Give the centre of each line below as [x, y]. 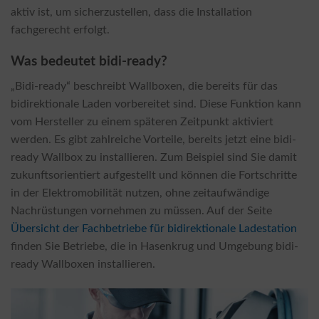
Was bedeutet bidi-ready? [89, 62]
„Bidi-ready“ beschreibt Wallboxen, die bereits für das [144, 87]
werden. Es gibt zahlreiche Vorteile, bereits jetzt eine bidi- [153, 140]
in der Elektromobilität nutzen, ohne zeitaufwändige [140, 193]
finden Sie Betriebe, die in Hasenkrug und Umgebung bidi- [155, 247]
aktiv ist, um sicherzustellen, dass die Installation [131, 12]
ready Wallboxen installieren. [83, 265]
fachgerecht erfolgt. [60, 30]
